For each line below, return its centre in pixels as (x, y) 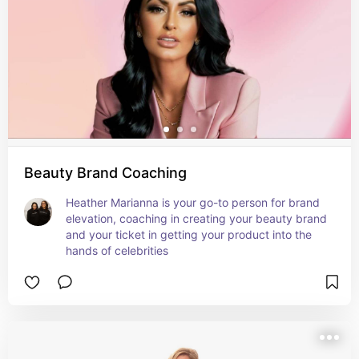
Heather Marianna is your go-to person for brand (193, 202)
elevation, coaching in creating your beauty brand (196, 218)
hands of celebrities (117, 250)
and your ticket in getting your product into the (189, 234)
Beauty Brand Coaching (105, 173)
